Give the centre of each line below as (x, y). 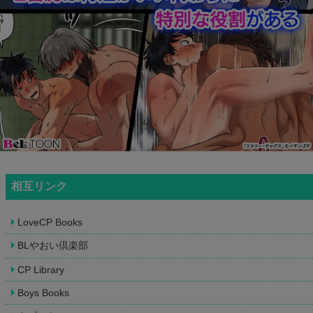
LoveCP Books (50, 222)
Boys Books (43, 292)
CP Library (41, 269)
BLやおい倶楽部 (53, 245)
